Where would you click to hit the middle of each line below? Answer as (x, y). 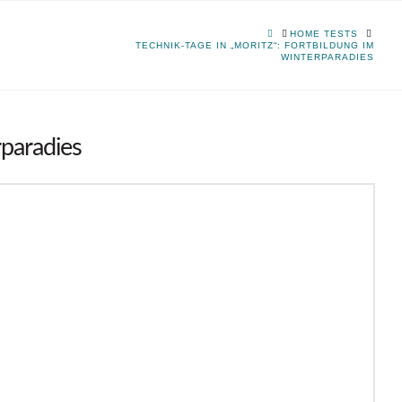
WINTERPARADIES (328, 57)
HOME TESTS (324, 34)
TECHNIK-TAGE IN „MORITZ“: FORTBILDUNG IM (255, 45)
